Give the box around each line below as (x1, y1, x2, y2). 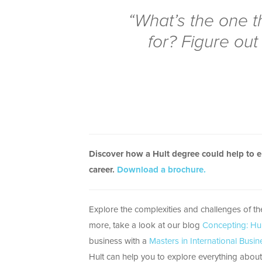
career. (89, 166, 117, 175)
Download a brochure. (117, 166, 206, 175)
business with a (89, 237, 149, 246)
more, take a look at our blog (89, 221, 202, 230)
